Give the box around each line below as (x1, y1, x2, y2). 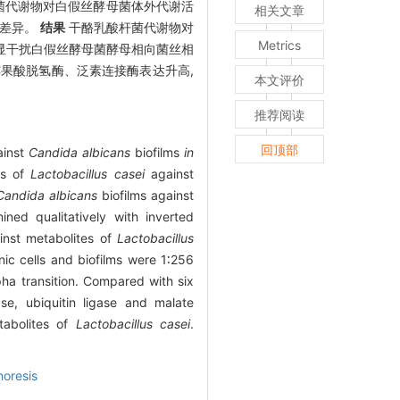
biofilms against (97, 187, 195, 204)
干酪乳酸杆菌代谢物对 (65, 20, 194, 36)
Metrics (258, 37, 301, 54)
